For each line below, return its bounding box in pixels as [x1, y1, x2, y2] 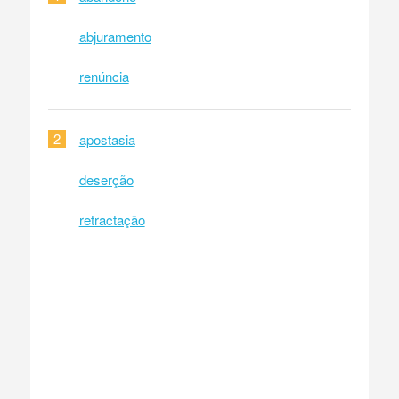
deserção [78, 169, 134, 189]
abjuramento [78, 26, 151, 45]
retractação [78, 209, 145, 229]
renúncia [78, 66, 129, 85]
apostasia [78, 129, 135, 149]
